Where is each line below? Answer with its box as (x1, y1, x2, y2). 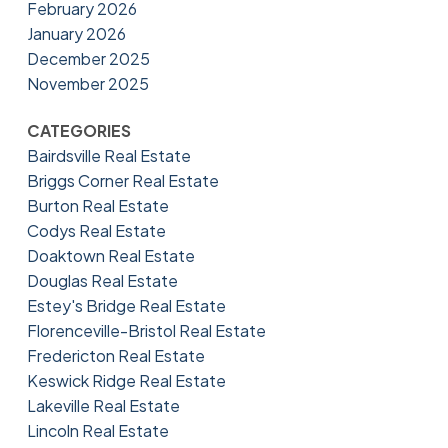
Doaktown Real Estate (26, 244, 195, 266)
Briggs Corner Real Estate (26, 169, 219, 191)
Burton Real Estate (26, 194, 169, 216)
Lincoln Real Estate (26, 419, 169, 441)
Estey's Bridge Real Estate (26, 294, 226, 316)
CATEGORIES (26, 119, 131, 141)
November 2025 (26, 72, 149, 94)
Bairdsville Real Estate (26, 144, 191, 166)
